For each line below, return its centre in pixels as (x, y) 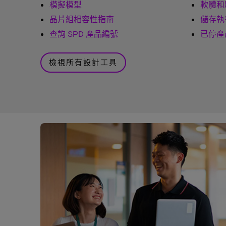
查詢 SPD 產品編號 (84, 34)
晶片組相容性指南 (82, 19)
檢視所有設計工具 (83, 62)
